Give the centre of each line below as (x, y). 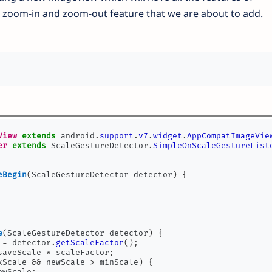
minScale (117, 262)
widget (168, 136)
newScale (66, 262)
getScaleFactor (90, 243)
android (76, 136)
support (117, 136)
